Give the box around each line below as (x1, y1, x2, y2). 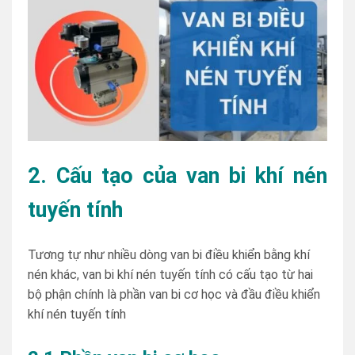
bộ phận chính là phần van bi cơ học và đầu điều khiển (28, 287, 320, 303)
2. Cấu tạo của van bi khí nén (28, 162, 327, 189)
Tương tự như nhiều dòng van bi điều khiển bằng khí (28, 247, 310, 263)
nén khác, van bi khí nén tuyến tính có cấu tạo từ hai (28, 267, 313, 283)
